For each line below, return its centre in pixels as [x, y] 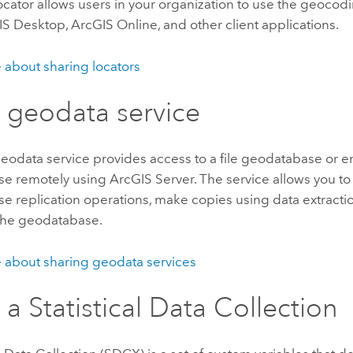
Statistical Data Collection [184, 308]
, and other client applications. [249, 25]
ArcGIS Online [115, 25]
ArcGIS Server [152, 179]
